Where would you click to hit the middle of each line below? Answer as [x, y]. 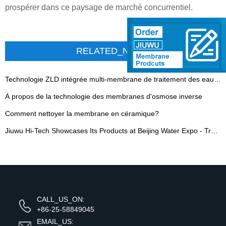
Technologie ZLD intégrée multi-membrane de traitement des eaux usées [217, 79]
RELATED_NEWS [113, 51]
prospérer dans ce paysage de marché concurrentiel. [99, 7]
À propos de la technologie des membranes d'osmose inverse [104, 96]
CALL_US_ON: [61, 199]
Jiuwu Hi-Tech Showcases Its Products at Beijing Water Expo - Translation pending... [214, 131]
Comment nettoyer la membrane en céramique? [82, 114]
